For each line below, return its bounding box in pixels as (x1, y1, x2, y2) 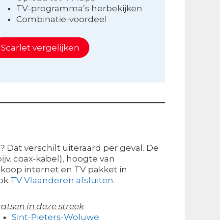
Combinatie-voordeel (16, 14, 107, 25)
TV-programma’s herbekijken (16, 3, 142, 14)
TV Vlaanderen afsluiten (10, 175, 113, 185)
